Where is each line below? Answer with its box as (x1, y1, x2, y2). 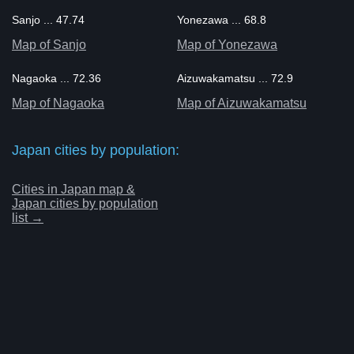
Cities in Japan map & (12, 182, 135, 196)
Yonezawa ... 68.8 (176, 13, 266, 26)
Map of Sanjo (12, 37, 86, 51)
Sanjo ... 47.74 (12, 13, 85, 26)
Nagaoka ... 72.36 (12, 71, 101, 85)
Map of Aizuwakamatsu (176, 96, 307, 110)
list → (12, 210, 43, 224)
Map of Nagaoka (12, 96, 104, 110)
